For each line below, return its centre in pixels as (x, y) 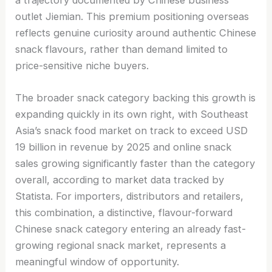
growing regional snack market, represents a (121, 246)
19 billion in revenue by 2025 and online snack (124, 147)
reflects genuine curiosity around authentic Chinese (136, 32)
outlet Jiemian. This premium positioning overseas (132, 16)
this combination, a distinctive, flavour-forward (124, 213)
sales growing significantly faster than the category (135, 164)
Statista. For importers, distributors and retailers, (130, 196)
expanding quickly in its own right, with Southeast (132, 114)
